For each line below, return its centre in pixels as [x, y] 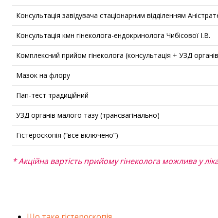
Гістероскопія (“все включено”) [67, 135]
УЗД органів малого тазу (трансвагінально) [88, 115]
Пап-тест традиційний [52, 95]
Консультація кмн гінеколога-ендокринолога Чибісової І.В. [113, 36]
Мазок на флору [43, 75]
